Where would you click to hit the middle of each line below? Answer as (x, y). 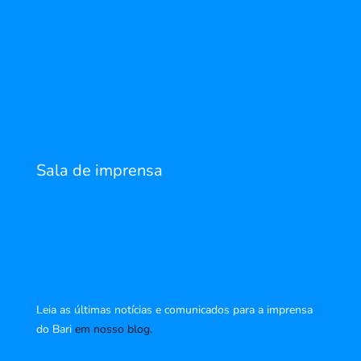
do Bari (54, 330)
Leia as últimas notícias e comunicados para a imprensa (174, 310)
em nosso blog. (113, 330)
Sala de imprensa (99, 171)
